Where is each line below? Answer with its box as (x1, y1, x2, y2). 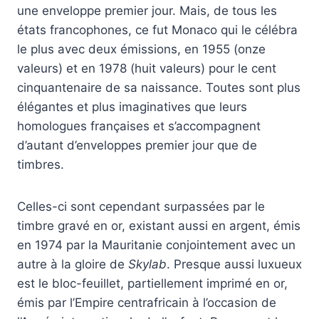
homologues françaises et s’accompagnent (17, 119, 261, 134)
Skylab (128, 257, 167, 272)
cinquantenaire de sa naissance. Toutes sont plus (17, 80, 300, 95)
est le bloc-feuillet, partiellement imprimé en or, (17, 276, 288, 291)
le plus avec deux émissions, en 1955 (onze (17, 42, 266, 57)
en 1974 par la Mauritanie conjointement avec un (17, 238, 296, 253)
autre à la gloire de (17, 257, 128, 272)
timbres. (17, 157, 64, 172)
